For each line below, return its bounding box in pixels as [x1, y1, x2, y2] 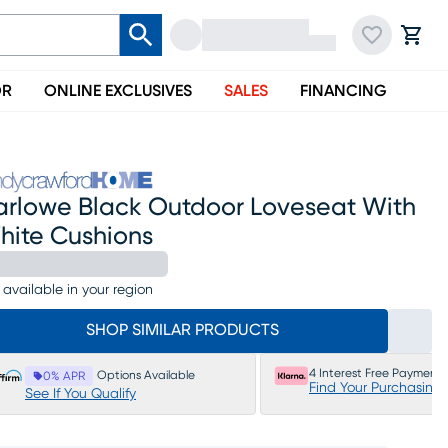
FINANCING [300, 83, 387, 99]
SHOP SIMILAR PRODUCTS [85, 322, 279, 338]
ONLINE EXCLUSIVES [44, 83, 192, 99]
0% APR [43, 370, 85, 382]
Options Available [97, 369, 195, 381]
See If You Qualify [25, 387, 136, 401]
